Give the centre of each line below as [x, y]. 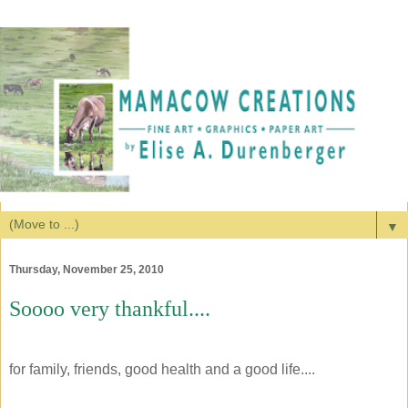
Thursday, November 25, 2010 [87, 269]
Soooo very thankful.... [110, 308]
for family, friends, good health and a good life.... [162, 370]
